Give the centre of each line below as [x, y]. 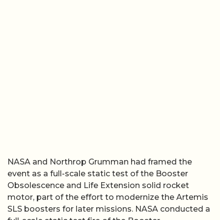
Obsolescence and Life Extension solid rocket [98, 185]
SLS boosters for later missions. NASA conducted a [109, 209]
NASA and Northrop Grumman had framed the [100, 162]
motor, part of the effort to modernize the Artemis [108, 197]
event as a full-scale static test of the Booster [98, 173]
